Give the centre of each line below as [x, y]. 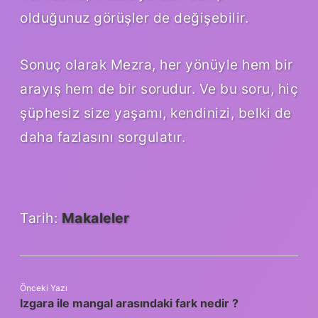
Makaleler [95, 218]
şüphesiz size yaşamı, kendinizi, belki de [156, 113]
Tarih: [41, 218]
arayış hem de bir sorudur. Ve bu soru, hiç [159, 88]
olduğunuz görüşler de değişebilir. [134, 17]
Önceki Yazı [44, 287]
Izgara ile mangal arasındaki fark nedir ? [129, 303]
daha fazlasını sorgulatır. [103, 137]
